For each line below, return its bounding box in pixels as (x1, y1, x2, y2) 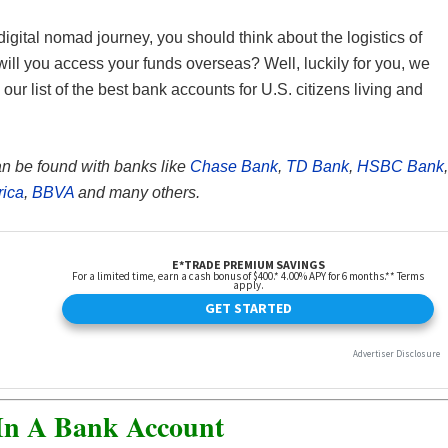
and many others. (74, 184, 200, 201)
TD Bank (285, 158, 349, 175)
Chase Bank (189, 158, 278, 175)
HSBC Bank (356, 158, 444, 175)
